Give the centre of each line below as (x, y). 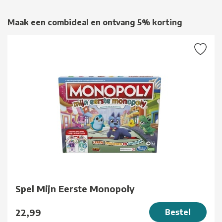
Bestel (178, 212)
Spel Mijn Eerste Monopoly (75, 189)
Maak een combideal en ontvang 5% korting (95, 23)
